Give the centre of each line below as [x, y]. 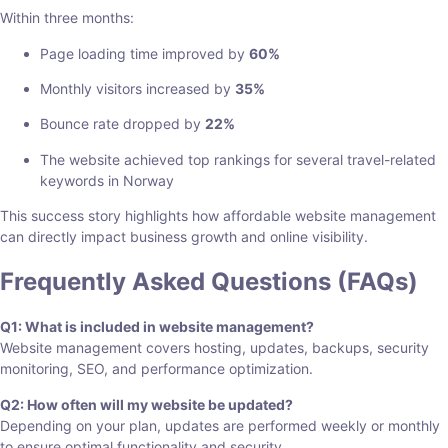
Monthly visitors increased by [137, 88]
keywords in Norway [107, 180]
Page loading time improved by [144, 53]
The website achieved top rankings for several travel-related [238, 159]
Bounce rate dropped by [122, 124]
